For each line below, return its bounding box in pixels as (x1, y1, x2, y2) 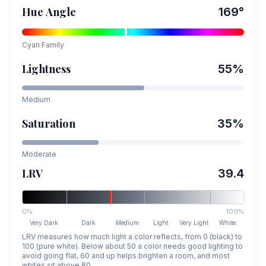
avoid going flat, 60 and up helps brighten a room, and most (22, 251, 230, 260)
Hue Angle (22, 5, 77, 19)
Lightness (22, 62, 71, 76)
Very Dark (30, 219, 59, 226)
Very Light (179, 219, 209, 226)
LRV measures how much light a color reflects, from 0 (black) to (22, 232, 242, 241)
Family (40, 40, 64, 49)
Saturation (22, 116, 75, 131)
